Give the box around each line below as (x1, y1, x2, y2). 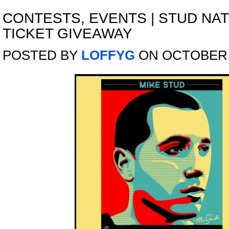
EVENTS (89, 10, 147, 26)
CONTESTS (3, 10, 81, 26)
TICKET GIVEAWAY (3, 26, 132, 41)
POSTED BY (3, 48, 81, 63)
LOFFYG (81, 48, 135, 63)
